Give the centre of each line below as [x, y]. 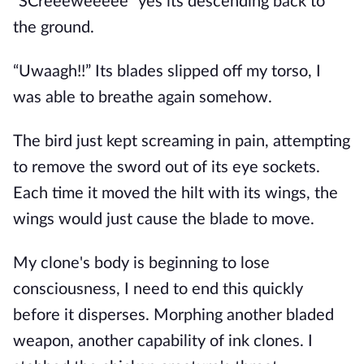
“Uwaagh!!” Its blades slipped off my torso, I [167, 71]
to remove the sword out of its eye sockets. [167, 167]
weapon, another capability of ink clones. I [163, 341]
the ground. [54, 28]
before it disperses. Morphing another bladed [173, 315]
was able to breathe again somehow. [143, 97]
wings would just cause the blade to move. [164, 219]
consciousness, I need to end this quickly [158, 289]
